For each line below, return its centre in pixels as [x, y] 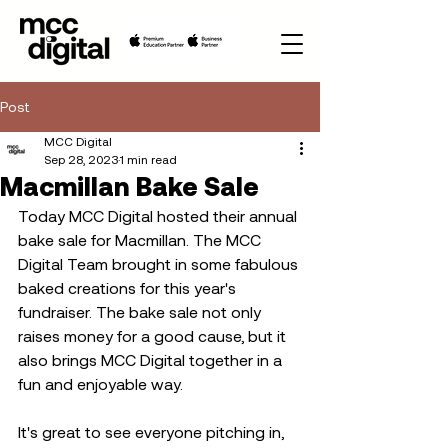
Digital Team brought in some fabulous [160, 263]
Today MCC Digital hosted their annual [159, 215]
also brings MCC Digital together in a [152, 359]
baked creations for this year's [129, 287]
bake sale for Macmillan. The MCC [141, 239]
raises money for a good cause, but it [154, 335]
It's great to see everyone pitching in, [153, 431]
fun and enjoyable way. [104, 383]
